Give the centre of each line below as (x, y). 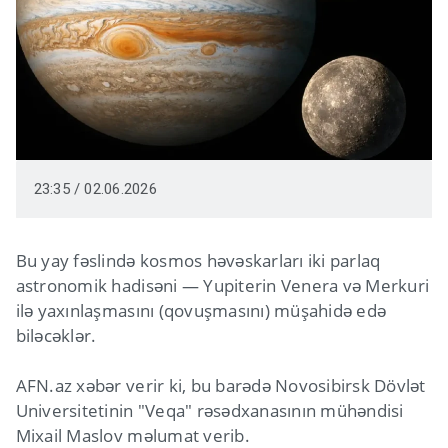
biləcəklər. (56, 336)
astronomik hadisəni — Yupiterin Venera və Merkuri (222, 286)
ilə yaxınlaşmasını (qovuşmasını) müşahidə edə (201, 311)
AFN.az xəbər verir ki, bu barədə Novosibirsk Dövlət (220, 386)
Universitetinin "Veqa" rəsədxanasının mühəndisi (209, 411)
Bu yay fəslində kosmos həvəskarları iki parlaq (198, 261)
